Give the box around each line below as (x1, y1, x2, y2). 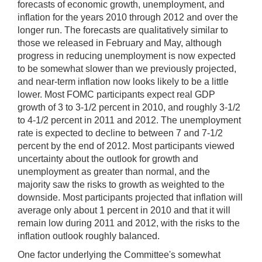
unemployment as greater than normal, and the (18, 166, 210, 177)
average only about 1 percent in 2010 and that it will (18, 205, 230, 215)
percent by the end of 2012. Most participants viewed (18, 140, 235, 151)
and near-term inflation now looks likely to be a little (18, 76, 229, 87)
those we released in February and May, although (18, 37, 222, 48)
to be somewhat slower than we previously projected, (18, 63, 236, 74)
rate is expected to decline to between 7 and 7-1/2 (18, 127, 223, 138)
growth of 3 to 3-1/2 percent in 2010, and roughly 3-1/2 (18, 102, 240, 112)
